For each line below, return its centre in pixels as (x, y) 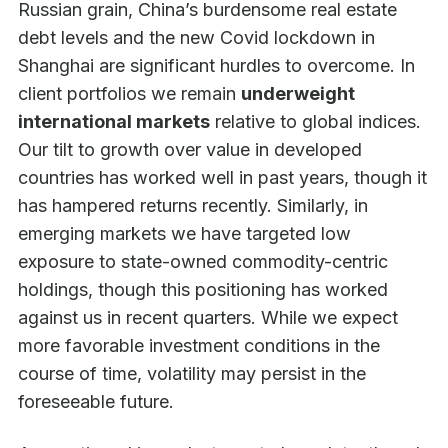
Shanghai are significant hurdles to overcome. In (216, 66)
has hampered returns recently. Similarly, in (193, 206)
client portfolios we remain (129, 94)
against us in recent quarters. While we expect (208, 318)
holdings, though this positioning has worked (203, 290)
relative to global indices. (315, 122)
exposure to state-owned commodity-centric (203, 262)
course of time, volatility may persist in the (192, 374)
